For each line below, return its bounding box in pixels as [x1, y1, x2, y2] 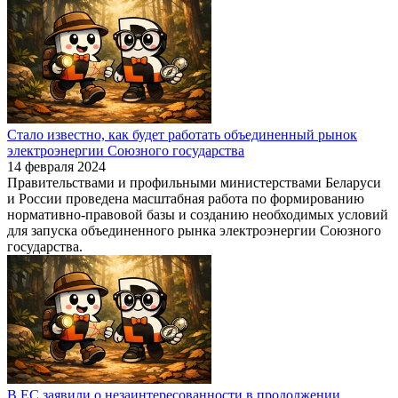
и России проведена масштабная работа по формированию [7, 190, 364, 206]
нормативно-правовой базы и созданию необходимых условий [7, 206, 388, 222]
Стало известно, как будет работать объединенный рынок [7, 126, 357, 142]
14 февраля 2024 [7, 158, 106, 174]
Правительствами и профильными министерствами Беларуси [7, 174, 381, 190]
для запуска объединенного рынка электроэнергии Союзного [7, 222, 381, 238]
